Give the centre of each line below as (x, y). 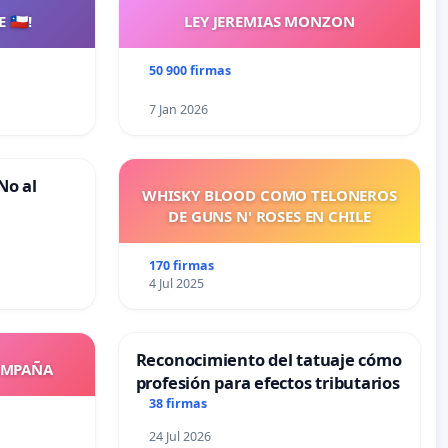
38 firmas (178, 404)
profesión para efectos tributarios (267, 383)
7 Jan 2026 (179, 110)
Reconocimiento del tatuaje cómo (268, 360)
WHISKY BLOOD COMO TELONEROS (269, 195)
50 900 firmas (190, 71)
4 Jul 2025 (177, 284)
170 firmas (182, 266)
